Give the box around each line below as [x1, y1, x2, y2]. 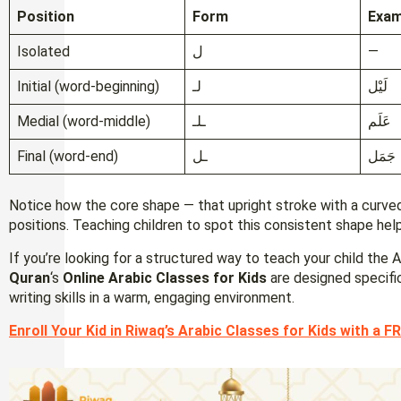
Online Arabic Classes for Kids [63, 269, 267, 287]
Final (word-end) [17, 148, 118, 166]
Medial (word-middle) [17, 113, 150, 131]
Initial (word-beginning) [17, 78, 159, 96]
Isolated [17, 43, 70, 61]
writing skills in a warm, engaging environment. [9, 289, 294, 307]
